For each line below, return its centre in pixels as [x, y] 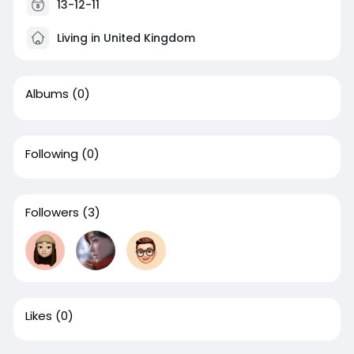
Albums [47, 94]
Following [51, 154]
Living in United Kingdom [124, 38]
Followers [52, 213]
